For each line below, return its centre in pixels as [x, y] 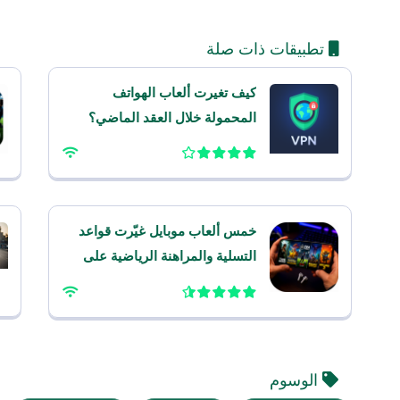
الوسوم [296, 380]
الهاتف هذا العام [212, 281]
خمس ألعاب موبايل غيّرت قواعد [167, 231]
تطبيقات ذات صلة [267, 49]
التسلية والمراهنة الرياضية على [169, 256]
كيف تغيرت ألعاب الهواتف [184, 93]
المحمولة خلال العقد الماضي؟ [172, 118]
